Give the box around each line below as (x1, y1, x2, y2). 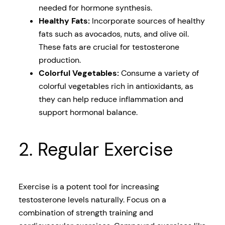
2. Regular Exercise (18, 138, 173, 162)
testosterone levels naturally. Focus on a (18, 194, 166, 205)
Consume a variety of (119, 68, 199, 79)
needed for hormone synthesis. (38, 3, 152, 14)
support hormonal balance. (38, 107, 138, 118)
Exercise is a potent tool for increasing (18, 181, 159, 192)
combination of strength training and (18, 207, 153, 218)
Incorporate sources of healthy (89, 16, 205, 27)
